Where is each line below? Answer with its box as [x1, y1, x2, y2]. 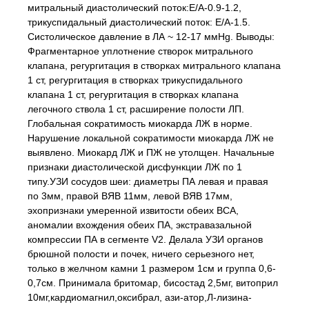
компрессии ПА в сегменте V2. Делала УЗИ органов [28, 234, 263, 245]
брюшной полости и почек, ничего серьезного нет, [28, 248, 255, 259]
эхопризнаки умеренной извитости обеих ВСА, [28, 205, 239, 216]
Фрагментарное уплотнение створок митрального [28, 46, 253, 57]
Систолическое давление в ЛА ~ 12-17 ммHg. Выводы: [28, 31, 275, 42]
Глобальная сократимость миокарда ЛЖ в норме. [28, 118, 252, 129]
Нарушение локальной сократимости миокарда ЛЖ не [28, 132, 274, 143]
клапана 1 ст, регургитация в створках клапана [28, 89, 239, 100]
